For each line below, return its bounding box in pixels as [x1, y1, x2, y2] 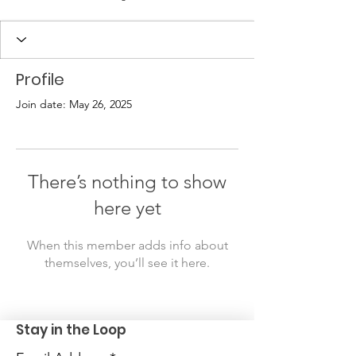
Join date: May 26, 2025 [16, 96, 132, 111]
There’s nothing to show [28, 169, 226, 193]
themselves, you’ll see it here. [44, 254, 210, 270]
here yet [93, 195, 161, 219]
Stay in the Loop [16, 319, 126, 339]
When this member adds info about [26, 237, 228, 253]
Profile [16, 68, 64, 91]
